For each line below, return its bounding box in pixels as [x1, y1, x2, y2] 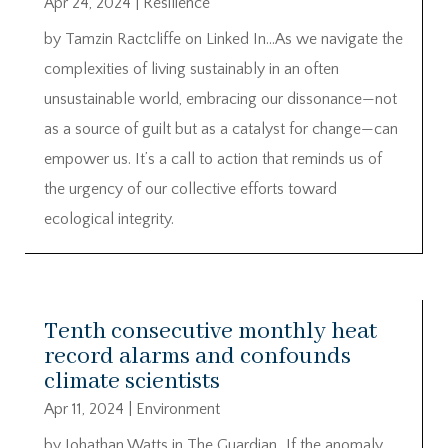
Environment [136, 399, 220, 418]
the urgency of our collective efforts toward [44, 179, 337, 198]
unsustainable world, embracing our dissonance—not [44, 89, 397, 108]
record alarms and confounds [44, 341, 351, 371]
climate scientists [44, 366, 220, 396]
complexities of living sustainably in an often [44, 59, 339, 78]
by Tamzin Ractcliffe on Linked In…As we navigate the [44, 29, 403, 48]
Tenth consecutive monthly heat [44, 316, 377, 346]
